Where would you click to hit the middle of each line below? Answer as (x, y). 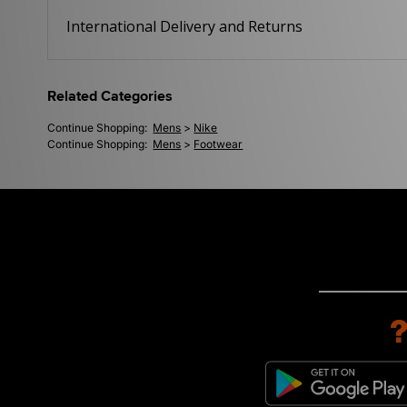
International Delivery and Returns (185, 27)
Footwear (218, 144)
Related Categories (110, 97)
